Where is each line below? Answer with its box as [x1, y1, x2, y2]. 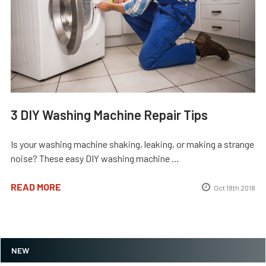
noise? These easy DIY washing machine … [11, 153, 179, 164]
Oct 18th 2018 [214, 183, 255, 192]
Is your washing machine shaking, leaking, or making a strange [11, 138, 254, 150]
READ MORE [11, 181, 61, 193]
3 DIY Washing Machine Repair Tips [11, 107, 208, 123]
